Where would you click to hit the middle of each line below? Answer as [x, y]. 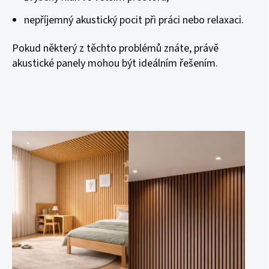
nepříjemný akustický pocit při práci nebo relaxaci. [134, 20]
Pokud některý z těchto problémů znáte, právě [115, 48]
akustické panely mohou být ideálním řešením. [115, 63]
